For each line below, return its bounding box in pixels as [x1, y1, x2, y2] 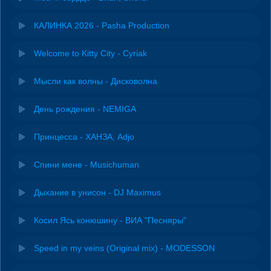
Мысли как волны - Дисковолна [34, 76, 157, 86]
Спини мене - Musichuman [34, 159, 139, 169]
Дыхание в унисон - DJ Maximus [34, 187, 161, 197]
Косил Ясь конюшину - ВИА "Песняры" [34, 215, 186, 225]
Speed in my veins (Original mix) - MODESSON [34, 243, 215, 253]
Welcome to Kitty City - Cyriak [34, 48, 147, 58]
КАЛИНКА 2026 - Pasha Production [34, 20, 169, 30]
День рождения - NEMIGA [34, 103, 136, 114]
